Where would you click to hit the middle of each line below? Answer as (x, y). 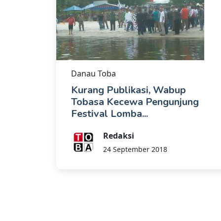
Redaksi (119, 135)
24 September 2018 (135, 149)
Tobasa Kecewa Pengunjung (135, 102)
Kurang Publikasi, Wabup (129, 90)
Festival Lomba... (110, 113)
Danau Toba (93, 73)
